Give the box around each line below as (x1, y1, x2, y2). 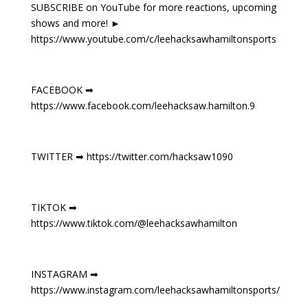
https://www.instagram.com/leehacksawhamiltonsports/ (30, 283, 280, 296)
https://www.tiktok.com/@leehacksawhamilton (30, 217, 237, 230)
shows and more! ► (30, 16, 120, 30)
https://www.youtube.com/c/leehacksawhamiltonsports (30, 32, 276, 45)
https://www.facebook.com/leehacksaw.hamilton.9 (30, 99, 255, 112)
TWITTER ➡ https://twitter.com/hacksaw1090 (30, 150, 233, 163)
